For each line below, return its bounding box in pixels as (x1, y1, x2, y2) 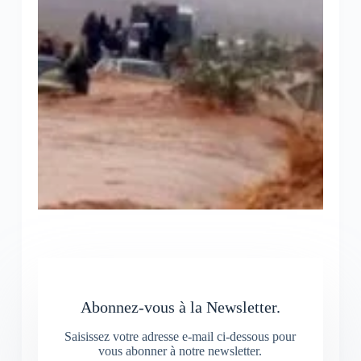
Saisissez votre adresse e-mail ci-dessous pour (64, 330, 297, 344)
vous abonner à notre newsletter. (98, 344, 263, 359)
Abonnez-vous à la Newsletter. (80, 298, 280, 317)
